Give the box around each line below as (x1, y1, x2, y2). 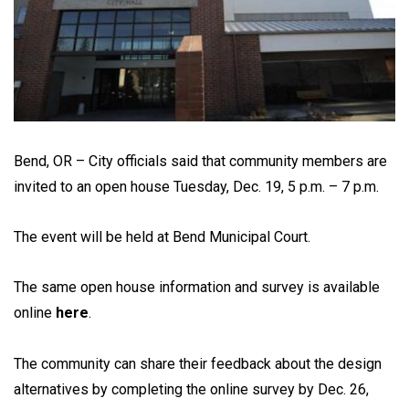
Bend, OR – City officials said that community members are (14, 152, 387, 170)
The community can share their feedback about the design (14, 354, 382, 372)
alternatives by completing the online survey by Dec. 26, (14, 380, 369, 398)
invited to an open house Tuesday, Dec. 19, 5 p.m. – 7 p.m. (14, 178, 379, 195)
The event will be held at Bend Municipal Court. (14, 228, 310, 246)
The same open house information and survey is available (14, 278, 380, 297)
